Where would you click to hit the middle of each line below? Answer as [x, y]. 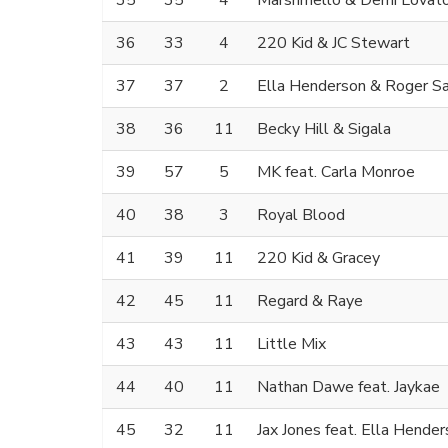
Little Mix [291, 344]
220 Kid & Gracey [318, 258]
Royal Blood [301, 215]
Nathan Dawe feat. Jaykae [348, 387]
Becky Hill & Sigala [324, 129]
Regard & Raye [310, 301]
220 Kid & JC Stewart [333, 43]
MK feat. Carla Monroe [336, 172]
